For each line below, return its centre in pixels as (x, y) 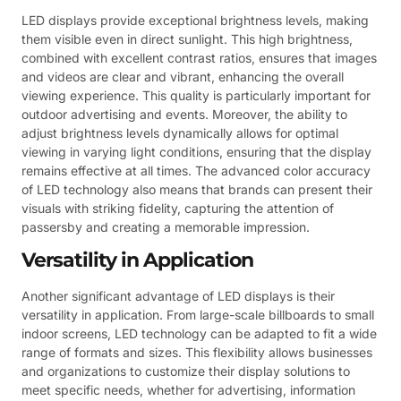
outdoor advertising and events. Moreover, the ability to (184, 115)
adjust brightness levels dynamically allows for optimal (180, 133)
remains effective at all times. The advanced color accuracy (196, 171)
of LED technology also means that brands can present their (197, 190)
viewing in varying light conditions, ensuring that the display (196, 152)
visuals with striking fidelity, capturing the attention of (178, 209)
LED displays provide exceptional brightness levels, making (195, 21)
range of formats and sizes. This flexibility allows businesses (197, 353)
